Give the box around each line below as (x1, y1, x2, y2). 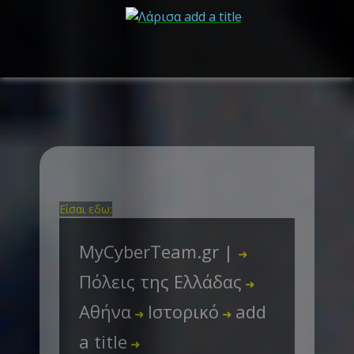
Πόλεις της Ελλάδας (79, 269, 242, 293)
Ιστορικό (148, 299, 219, 323)
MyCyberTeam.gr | (79, 239, 238, 263)
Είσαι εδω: (59, 201, 112, 217)
